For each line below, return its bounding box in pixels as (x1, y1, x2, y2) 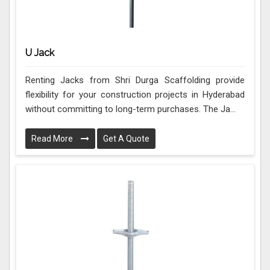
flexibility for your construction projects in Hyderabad (25, 89, 245, 101)
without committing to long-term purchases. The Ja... (25, 104, 236, 115)
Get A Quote (103, 134, 149, 144)
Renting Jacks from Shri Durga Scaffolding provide (25, 75, 245, 86)
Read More (31, 134, 75, 144)
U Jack (25, 47, 54, 59)
